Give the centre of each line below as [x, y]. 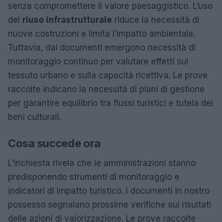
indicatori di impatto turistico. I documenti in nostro [109, 191]
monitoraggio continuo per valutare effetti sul [98, 61]
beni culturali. [34, 117]
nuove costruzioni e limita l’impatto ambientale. [102, 33]
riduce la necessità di [156, 20]
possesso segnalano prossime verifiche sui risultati [110, 204]
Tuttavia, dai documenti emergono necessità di [102, 47]
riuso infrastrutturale [67, 20]
